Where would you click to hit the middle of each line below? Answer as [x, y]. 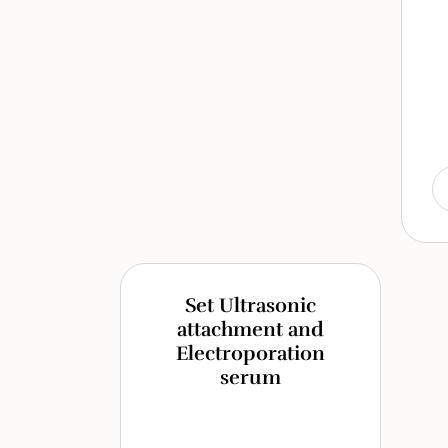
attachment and [250, 329]
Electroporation [250, 353]
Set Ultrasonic [250, 305]
